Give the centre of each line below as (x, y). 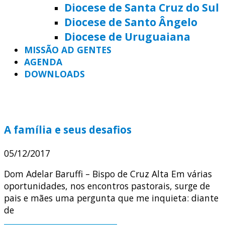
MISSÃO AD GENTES (68, 50)
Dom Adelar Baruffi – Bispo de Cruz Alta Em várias (108, 174)
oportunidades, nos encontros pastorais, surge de (107, 186)
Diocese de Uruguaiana (127, 37)
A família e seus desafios (68, 129)
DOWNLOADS (54, 74)
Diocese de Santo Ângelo (131, 22)
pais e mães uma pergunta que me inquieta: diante (111, 198)
